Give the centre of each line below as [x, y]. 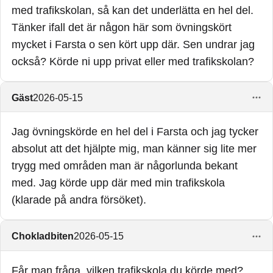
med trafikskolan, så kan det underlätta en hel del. [133, 11]
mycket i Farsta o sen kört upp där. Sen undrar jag [133, 45]
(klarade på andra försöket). [79, 200]
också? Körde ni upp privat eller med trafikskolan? [133, 62]
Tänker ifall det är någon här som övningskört [122, 28]
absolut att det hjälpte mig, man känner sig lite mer [134, 149]
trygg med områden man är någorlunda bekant [125, 166]
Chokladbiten [43, 236]
